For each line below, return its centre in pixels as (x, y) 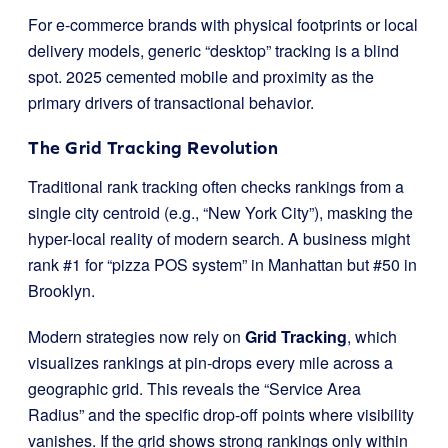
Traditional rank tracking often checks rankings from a (216, 186)
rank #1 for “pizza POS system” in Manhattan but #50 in (222, 264)
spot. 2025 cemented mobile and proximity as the (201, 76)
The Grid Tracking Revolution (153, 147)
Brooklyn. (61, 290)
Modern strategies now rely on (136, 336)
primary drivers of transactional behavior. (171, 102)
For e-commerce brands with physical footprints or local (223, 24)
